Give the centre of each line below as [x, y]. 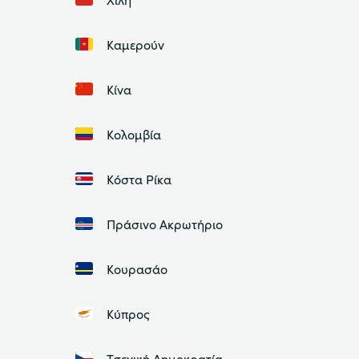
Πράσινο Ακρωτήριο [164, 224]
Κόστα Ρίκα [139, 179]
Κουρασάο [137, 269]
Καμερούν [135, 44]
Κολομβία [133, 134]
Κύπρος [128, 314]
